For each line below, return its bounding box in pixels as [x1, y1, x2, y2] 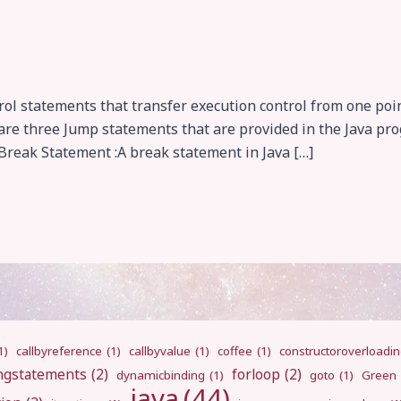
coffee [218, 343, 252, 359]
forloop [232, 364, 280, 384]
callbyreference [16, 343, 102, 359]
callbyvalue [129, 343, 191, 359]
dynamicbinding [116, 367, 205, 383]
